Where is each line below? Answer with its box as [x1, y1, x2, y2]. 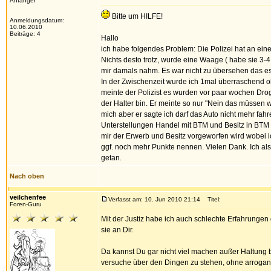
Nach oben [10, 172, 44, 180]
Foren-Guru [10, 201, 42, 207]
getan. [101, 154, 122, 162]
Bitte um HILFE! [110, 12, 163, 21]
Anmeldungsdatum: [10, 17, 64, 24]
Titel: [202, 196, 221, 203]
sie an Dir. [101, 226, 134, 234]
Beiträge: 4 [10, 30, 41, 37]
